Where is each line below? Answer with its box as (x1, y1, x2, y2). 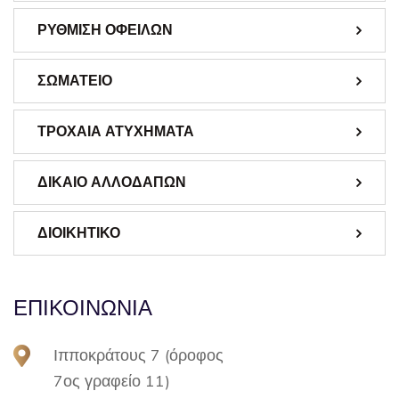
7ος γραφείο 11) (53, 370, 170, 391)
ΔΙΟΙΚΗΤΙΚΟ (37, 222, 120, 243)
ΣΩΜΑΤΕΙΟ (37, 69, 112, 91)
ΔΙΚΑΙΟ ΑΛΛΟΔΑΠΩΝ (37, 171, 186, 192)
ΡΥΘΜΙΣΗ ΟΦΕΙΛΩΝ (37, 19, 173, 40)
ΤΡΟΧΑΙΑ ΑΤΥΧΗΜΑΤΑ (37, 120, 194, 142)
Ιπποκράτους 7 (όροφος (53, 344, 224, 365)
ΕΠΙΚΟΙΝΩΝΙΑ (13, 292, 152, 322)
